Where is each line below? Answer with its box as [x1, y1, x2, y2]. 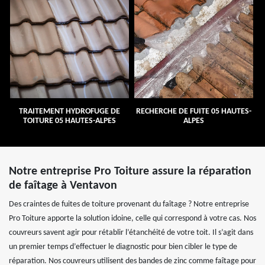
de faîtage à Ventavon [9, 179, 117, 192]
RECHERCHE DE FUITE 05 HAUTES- [135, 106, 251, 116]
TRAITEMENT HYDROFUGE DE [18, 106, 120, 116]
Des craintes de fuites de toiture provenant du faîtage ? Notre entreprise [9, 199, 249, 209]
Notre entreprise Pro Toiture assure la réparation [9, 165, 251, 177]
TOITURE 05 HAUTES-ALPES [22, 116, 116, 125]
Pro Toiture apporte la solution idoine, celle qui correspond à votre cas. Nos [9, 214, 256, 223]
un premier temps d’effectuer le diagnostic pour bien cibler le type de [9, 242, 237, 251]
